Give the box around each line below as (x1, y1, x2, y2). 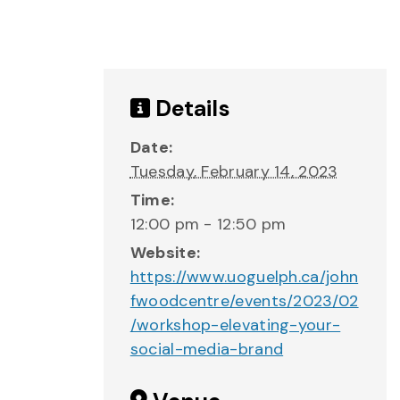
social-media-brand (129, 338, 284, 360)
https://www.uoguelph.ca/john (129, 266, 359, 287)
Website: (129, 242, 201, 263)
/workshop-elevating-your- (129, 314, 341, 336)
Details (149, 94, 230, 123)
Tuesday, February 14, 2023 (129, 161, 338, 182)
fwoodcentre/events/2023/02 (129, 290, 359, 312)
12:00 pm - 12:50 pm (129, 213, 287, 235)
